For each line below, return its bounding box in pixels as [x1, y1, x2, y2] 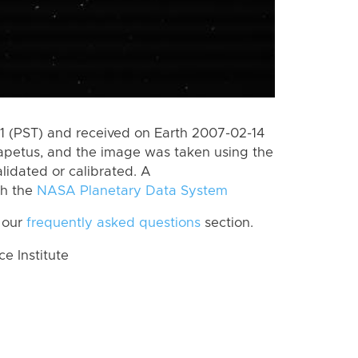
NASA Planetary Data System [37, 184, 228, 197]
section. [201, 217, 253, 230]
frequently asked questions [26, 217, 201, 230]
